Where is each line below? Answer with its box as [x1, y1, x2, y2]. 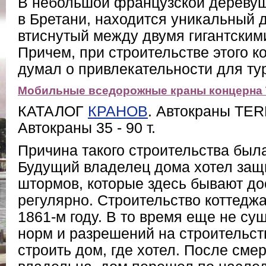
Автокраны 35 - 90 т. [18, 120, 156, 136]
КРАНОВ [88, 103, 148, 119]
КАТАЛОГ [18, 103, 88, 119]
